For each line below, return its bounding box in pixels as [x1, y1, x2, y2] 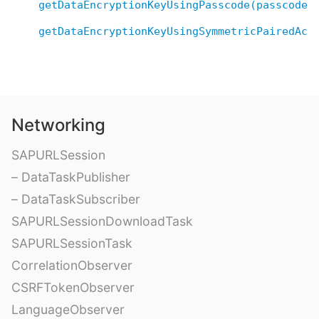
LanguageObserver [11, 301, 125, 317]
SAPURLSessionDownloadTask [11, 213, 193, 229]
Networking [11, 114, 105, 135]
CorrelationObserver [11, 257, 132, 273]
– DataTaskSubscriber [11, 191, 140, 206]
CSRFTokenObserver [11, 279, 135, 295]
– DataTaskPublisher [11, 169, 130, 184]
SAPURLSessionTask [11, 235, 132, 251]
